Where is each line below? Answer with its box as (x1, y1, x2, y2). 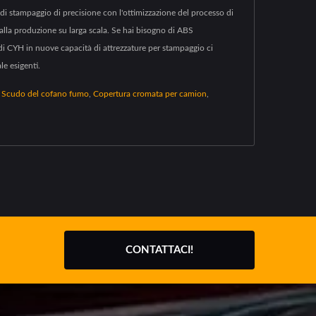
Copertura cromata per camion (93, 90, 207, 98)
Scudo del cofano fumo (1, 90, 89, 98)
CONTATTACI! (126, 245, 193, 255)
